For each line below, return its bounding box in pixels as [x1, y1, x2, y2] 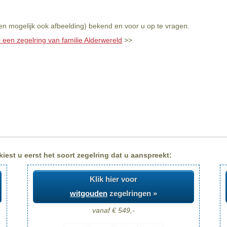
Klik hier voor [90, 175, 137, 184]
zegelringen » [107, 189, 157, 198]
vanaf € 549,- [92, 206, 135, 214]
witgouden [70, 189, 107, 198]
